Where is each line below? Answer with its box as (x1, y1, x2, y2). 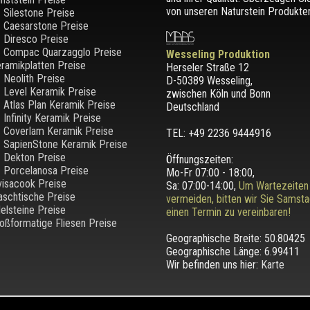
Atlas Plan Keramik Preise (3, 98, 116, 111)
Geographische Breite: (165, 231, 264, 245)
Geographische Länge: (165, 244, 264, 258)
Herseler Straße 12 (165, 60, 249, 74)
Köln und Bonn (209, 86, 271, 100)
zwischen (165, 86, 210, 100)
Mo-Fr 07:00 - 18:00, (165, 165, 255, 179)
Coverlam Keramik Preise (3, 124, 113, 138)
